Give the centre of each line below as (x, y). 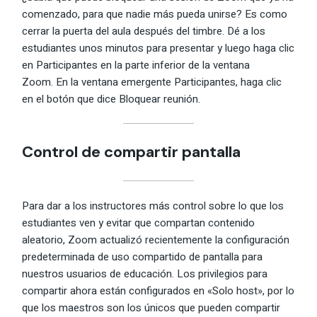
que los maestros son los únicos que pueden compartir (151, 307)
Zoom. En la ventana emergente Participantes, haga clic (152, 82)
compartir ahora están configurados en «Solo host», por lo (158, 290)
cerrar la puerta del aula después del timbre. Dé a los (144, 31)
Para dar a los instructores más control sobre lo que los (153, 206)
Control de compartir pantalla (132, 152)
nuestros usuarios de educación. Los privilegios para (145, 273)
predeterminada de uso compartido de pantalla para (143, 257)
